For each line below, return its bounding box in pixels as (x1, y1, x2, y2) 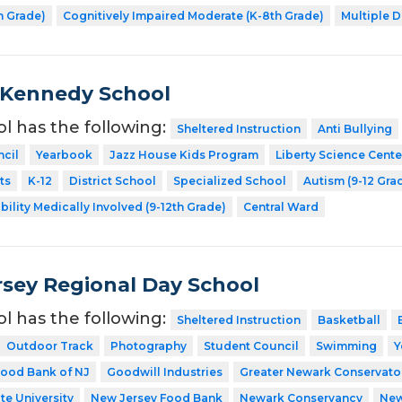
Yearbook (35, 148, 92, 162)
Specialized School (172, 174, 286, 188)
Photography (109, 339, 187, 354)
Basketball (317, 313, 380, 328)
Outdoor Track (5, 339, 93, 354)
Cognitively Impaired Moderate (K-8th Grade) (62, 9, 324, 23)
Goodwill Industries (106, 365, 223, 380)
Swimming (315, 339, 377, 354)
